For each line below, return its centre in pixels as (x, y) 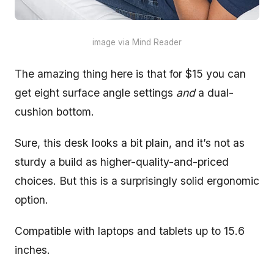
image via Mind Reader (137, 43)
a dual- (216, 93)
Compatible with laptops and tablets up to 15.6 (130, 231)
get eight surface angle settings (95, 93)
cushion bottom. (56, 112)
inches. (32, 250)
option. (31, 200)
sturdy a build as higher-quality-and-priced (122, 162)
